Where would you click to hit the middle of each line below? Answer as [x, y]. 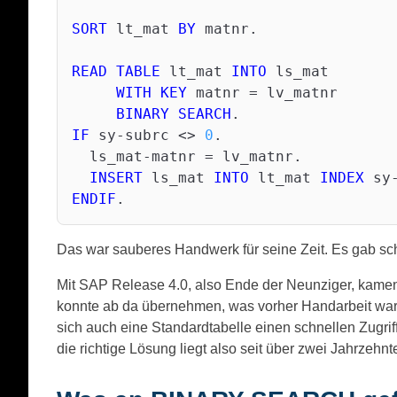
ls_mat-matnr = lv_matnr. [187, 157]
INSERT [116, 178]
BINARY [143, 114]
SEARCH [205, 114]
